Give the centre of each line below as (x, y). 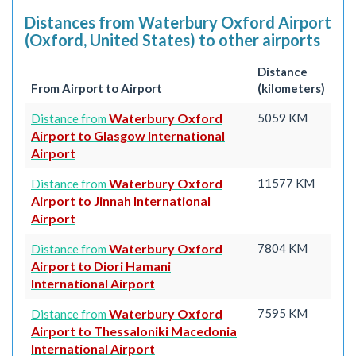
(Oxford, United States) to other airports (172, 40)
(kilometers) (291, 88)
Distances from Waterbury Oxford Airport (178, 22)
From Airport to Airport (97, 88)
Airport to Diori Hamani (101, 265)
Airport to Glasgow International (128, 135)
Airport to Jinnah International (121, 200)
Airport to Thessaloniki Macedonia (134, 331)
